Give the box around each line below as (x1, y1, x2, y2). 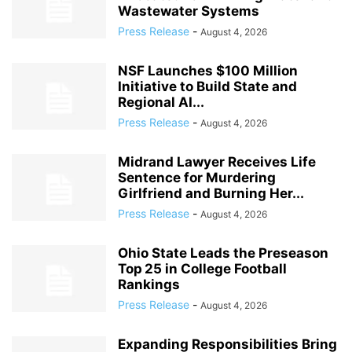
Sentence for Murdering (118, 170, 276, 185)
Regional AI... (118, 94, 204, 110)
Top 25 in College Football (118, 261, 287, 277)
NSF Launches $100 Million (118, 63, 298, 79)
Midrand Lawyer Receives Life (118, 154, 316, 170)
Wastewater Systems (118, 3, 259, 19)
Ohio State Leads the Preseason (118, 245, 328, 261)
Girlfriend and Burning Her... (118, 185, 304, 201)
